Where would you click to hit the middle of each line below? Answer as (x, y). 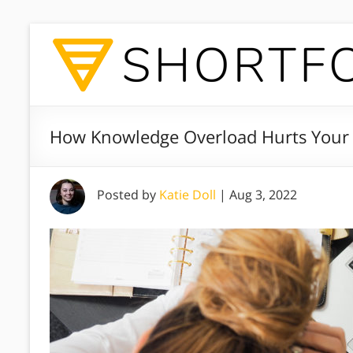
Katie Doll (188, 195)
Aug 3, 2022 (263, 195)
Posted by (128, 195)
